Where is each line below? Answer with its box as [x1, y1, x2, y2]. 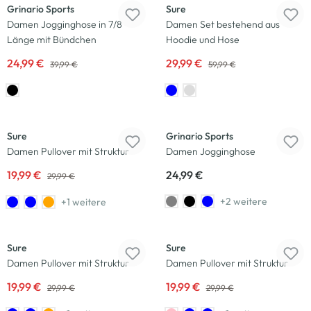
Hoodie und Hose [165, 33, 239, 46]
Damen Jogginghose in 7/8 [7, 18, 122, 31]
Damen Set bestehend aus [165, 18, 280, 31]
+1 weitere [61, 195, 106, 208]
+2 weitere [219, 194, 267, 208]
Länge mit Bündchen [7, 33, 96, 46]
